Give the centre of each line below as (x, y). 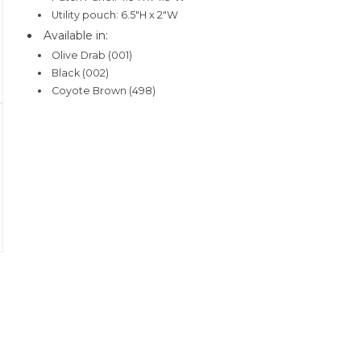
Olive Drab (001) (92, 55)
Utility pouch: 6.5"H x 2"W (115, 15)
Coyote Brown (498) (104, 90)
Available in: (76, 35)
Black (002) (81, 73)
